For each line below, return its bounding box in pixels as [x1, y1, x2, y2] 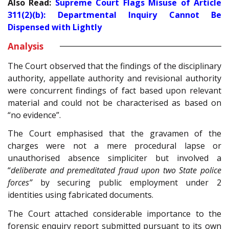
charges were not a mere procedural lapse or [8, 140, 221, 152]
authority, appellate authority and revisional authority [8, 72, 221, 84]
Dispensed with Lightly [8, 21, 102, 33]
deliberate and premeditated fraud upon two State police [11, 165, 221, 176]
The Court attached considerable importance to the [8, 208, 221, 219]
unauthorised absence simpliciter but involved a [8, 152, 221, 164]
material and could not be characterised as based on [8, 97, 221, 108]
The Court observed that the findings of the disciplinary [8, 60, 221, 72]
